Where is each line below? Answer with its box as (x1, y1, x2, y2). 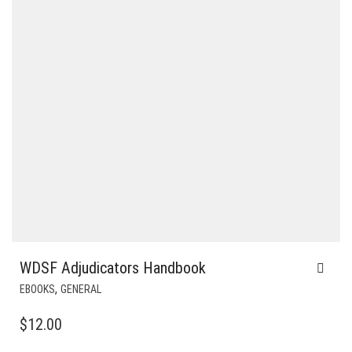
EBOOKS (20, 283, 55, 296)
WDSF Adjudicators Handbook (20, 258, 206, 278)
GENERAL (60, 283, 101, 296)
